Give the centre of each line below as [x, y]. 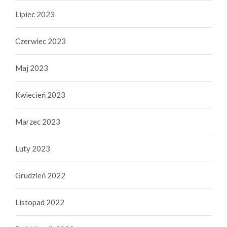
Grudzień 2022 [40, 176]
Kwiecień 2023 [40, 95]
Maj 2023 [32, 68]
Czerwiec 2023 [41, 41]
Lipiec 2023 [35, 14]
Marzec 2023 [38, 122]
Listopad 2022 [40, 202]
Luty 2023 [33, 149]
